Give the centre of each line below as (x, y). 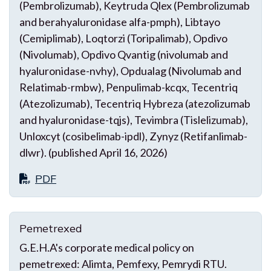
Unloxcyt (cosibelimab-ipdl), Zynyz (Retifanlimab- (133, 136)
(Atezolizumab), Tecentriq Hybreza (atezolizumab (135, 103)
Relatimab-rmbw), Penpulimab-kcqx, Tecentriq (129, 87)
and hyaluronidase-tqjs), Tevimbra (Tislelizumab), (134, 119)
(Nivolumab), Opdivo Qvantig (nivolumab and (124, 54)
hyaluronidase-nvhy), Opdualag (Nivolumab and (130, 70)
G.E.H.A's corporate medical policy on (107, 247)
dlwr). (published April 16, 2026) (93, 152)
